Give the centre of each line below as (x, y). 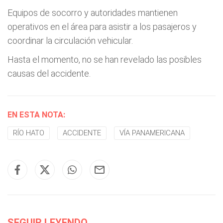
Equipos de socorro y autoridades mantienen (93, 13)
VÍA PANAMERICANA (152, 133)
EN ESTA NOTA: (36, 115)
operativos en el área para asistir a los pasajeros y (102, 27)
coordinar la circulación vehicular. (70, 41)
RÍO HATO (29, 133)
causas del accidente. (49, 73)
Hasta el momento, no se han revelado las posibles (105, 59)
